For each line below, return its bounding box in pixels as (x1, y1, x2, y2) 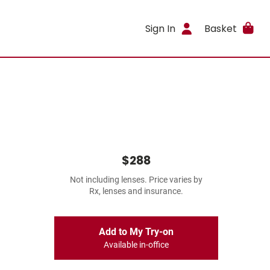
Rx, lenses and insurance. (89, 186, 183, 196)
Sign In (145, 21, 176, 36)
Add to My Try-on (99, 226, 174, 237)
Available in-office (104, 240, 169, 250)
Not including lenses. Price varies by (70, 175, 202, 185)
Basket (204, 21, 237, 36)
